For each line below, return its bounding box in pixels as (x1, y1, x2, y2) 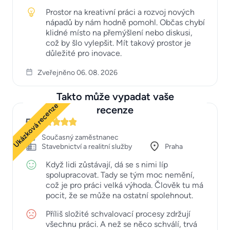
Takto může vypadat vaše (56, 90, 174, 103)
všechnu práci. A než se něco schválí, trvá (46, 219, 197, 229)
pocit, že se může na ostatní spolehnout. (46, 190, 193, 200)
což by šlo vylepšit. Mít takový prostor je (46, 37, 191, 48)
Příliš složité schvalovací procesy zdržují (46, 208, 190, 219)
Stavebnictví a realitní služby (42, 142, 132, 151)
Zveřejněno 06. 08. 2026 (37, 68, 118, 77)
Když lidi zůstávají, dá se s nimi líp (46, 159, 168, 169)
